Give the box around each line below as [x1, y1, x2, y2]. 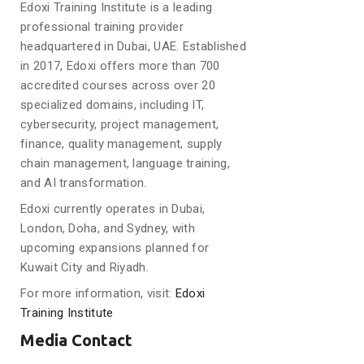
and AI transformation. [20, 175, 147, 190]
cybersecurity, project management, [20, 116, 219, 132]
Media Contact [20, 330, 132, 349]
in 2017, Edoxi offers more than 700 [20, 58, 220, 73]
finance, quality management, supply [20, 136, 223, 151]
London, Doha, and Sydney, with [20, 220, 196, 236]
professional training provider [20, 19, 184, 34]
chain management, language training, [20, 155, 230, 171]
